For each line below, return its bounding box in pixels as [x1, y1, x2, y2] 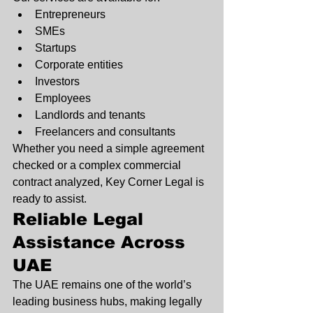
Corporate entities [35, 59, 123, 71]
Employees [35, 92, 91, 105]
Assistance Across [13, 233, 191, 252]
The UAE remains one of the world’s [13, 279, 194, 291]
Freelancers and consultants [35, 126, 175, 138]
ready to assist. [13, 193, 87, 205]
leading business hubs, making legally [13, 296, 205, 308]
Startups [35, 42, 76, 54]
